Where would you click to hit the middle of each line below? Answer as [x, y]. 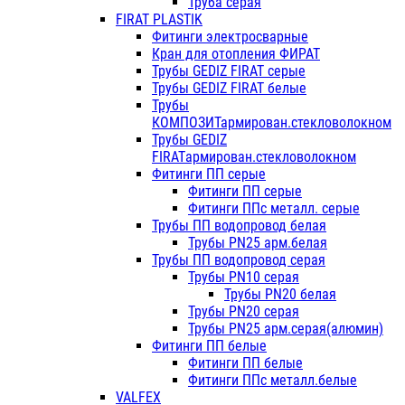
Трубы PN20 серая [244, 312]
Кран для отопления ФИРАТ [236, 54]
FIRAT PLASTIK [159, 20]
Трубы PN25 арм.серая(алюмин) [286, 329]
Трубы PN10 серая [244, 278]
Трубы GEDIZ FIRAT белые [229, 89]
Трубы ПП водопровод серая [239, 260]
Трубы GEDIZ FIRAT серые [229, 71]
